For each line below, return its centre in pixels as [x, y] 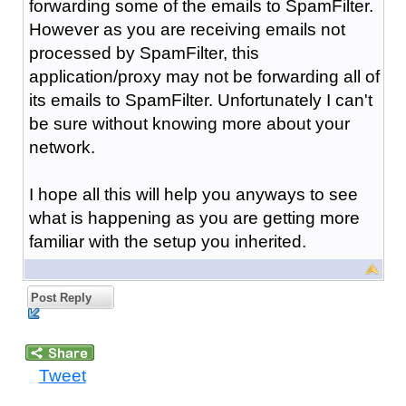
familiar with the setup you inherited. [167, 241]
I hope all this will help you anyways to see [193, 194]
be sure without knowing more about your [189, 123]
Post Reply [59, 297]
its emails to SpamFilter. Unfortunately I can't [200, 100]
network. [62, 147]
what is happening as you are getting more [194, 217]
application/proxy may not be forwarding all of [204, 76]
